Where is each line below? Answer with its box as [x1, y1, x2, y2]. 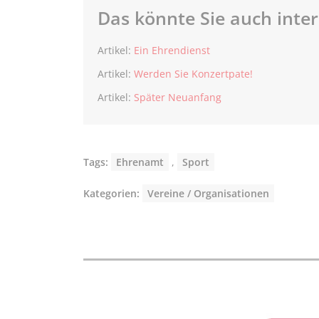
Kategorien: [83, 186, 140, 200]
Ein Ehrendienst [134, 43, 210, 57]
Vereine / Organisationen [147, 186, 269, 200]
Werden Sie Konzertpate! [134, 66, 253, 80]
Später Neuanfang [134, 90, 221, 104]
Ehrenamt [116, 155, 164, 169]
